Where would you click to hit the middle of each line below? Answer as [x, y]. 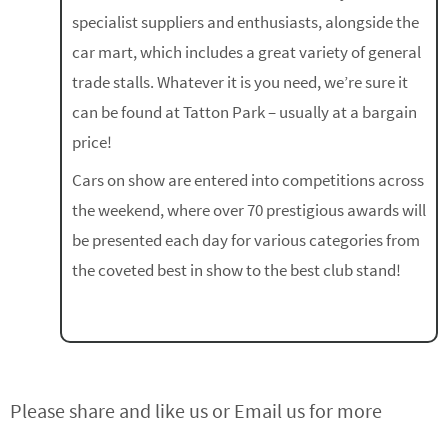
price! [92, 142]
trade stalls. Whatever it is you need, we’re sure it [240, 82]
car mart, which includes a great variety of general [246, 52]
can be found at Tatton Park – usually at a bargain [244, 112]
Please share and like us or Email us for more [196, 411]
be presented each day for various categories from [246, 240]
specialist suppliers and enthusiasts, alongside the [245, 22]
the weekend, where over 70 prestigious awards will [249, 210]
